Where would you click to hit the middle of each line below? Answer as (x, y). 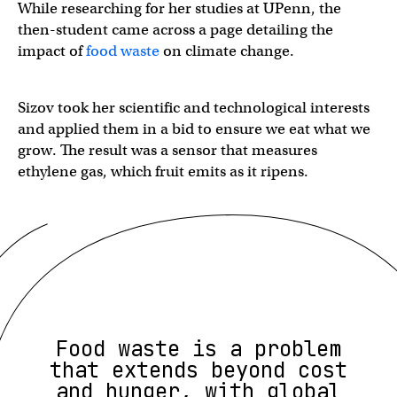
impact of (52, 51)
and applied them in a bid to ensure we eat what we (194, 128)
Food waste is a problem (198, 348)
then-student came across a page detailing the (175, 29)
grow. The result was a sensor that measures (167, 150)
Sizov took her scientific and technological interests (194, 107)
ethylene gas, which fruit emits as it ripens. (163, 171)
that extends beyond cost (198, 370)
